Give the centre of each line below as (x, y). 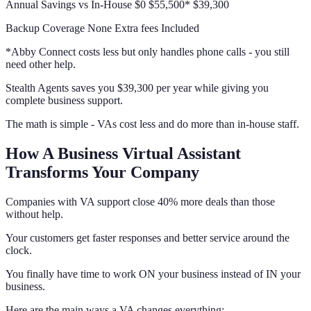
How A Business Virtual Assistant (123, 154)
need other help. (41, 65)
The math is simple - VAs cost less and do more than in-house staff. (152, 124)
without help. (34, 215)
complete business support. (64, 101)
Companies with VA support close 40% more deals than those (140, 202)
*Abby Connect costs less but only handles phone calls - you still (148, 52)
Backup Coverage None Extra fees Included (102, 28)
